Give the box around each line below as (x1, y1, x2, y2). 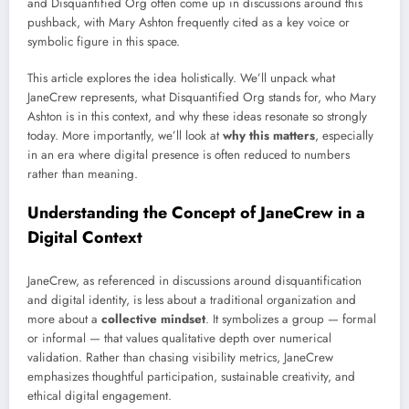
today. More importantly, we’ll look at (27, 127, 223, 145)
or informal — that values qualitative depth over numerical (27, 329, 331, 347)
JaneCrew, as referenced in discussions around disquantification (27, 271, 362, 289)
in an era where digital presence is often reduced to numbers (27, 146, 350, 164)
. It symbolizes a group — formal (205, 309, 376, 328)
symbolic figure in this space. (27, 32, 180, 50)
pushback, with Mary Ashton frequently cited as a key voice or (27, 13, 350, 31)
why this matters (223, 127, 315, 145)
